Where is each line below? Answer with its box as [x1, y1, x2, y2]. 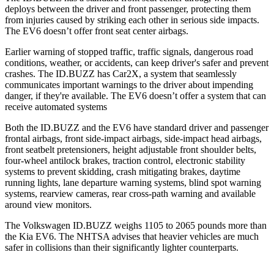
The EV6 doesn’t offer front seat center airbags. [5, 25, 188, 36]
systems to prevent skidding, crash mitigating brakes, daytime [5, 166, 240, 177]
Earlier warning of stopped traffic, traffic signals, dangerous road [5, 46, 253, 57]
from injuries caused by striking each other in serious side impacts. [5, 14, 259, 25]
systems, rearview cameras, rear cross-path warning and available [5, 188, 256, 199]
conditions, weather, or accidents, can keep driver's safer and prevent [5, 57, 268, 68]
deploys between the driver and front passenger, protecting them [5, 3, 251, 14]
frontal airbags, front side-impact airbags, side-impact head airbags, [5, 133, 262, 144]
